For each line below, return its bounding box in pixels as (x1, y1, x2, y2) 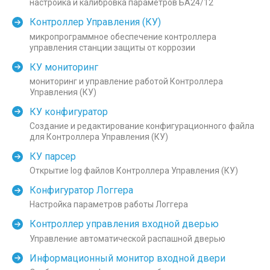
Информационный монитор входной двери (30, 252, 225, 264)
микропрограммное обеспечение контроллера (30, 31, 216, 42)
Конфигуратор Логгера (30, 184, 133, 196)
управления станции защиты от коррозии (30, 42, 195, 52)
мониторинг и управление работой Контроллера (30, 76, 223, 86)
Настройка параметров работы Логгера (30, 199, 188, 210)
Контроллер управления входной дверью (30, 218, 219, 230)
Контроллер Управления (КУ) (30, 16, 161, 28)
